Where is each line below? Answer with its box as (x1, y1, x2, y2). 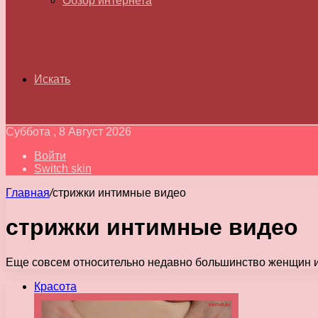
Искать (34, 73, 70, 85)
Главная (6, 187, 50, 199)
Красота (34, 280, 77, 292)
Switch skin (34, 163, 92, 175)
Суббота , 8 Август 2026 (6, 126, 131, 138)
